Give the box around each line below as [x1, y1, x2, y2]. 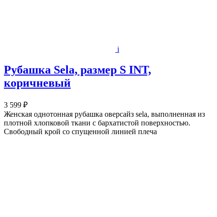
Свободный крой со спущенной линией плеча [4, 127, 157, 136]
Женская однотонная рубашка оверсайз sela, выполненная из [4, 109, 205, 118]
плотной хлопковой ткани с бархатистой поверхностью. [4, 118, 190, 127]
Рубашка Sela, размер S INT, [4, 63, 151, 77]
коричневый [4, 77, 71, 90]
